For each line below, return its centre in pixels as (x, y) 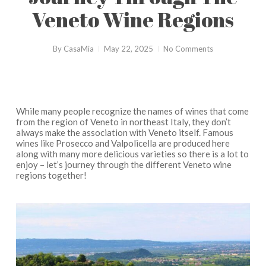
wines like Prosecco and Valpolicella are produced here (123, 143)
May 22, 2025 (128, 49)
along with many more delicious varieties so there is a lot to (132, 154)
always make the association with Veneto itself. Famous (124, 132)
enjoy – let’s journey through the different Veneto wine (123, 164)
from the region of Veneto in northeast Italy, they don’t (123, 122)
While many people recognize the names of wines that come (132, 111)
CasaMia (78, 49)
